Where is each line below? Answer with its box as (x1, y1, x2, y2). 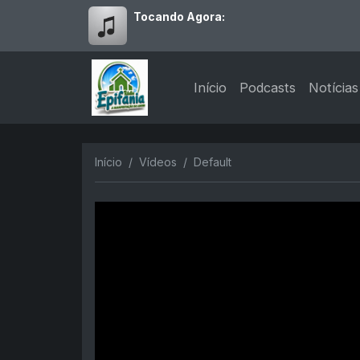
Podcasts (239, 79, 297, 96)
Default (194, 155, 231, 169)
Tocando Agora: (133, 10, 225, 23)
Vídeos (139, 155, 177, 169)
